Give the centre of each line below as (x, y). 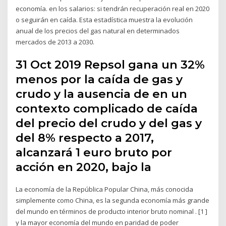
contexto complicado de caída (107, 109)
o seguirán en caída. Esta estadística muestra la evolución (104, 19)
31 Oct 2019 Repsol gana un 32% (110, 65)
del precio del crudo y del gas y (109, 123)
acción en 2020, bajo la (85, 167)
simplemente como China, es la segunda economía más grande (113, 201)
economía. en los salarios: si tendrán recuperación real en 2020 (113, 8)
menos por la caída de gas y (99, 79)
